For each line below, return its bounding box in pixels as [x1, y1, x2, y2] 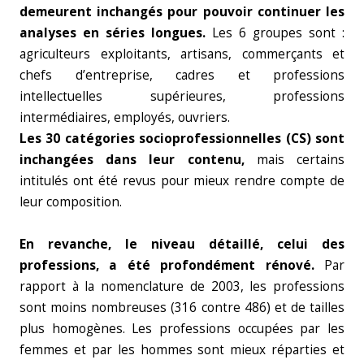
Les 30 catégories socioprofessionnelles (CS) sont [19, 130, 344, 147]
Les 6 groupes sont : [206, 24, 344, 41]
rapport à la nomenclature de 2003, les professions [19, 278, 344, 295]
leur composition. [19, 193, 122, 210]
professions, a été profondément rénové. [19, 257, 314, 274]
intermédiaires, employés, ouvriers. [19, 109, 230, 126]
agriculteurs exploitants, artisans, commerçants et [19, 45, 344, 63]
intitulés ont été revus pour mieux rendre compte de [19, 172, 344, 189]
